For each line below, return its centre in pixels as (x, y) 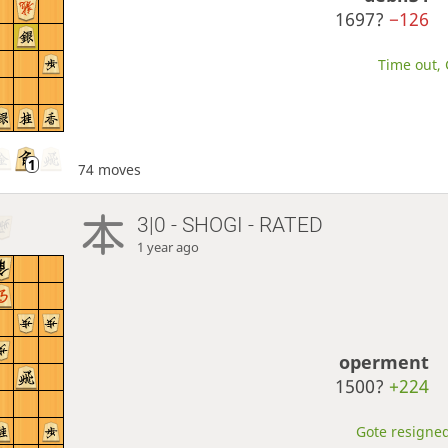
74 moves (109, 170)
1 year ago (168, 248)
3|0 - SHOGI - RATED (230, 225)
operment (384, 362)
